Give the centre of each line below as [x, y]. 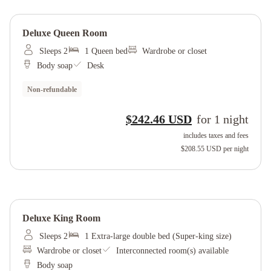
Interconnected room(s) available [172, 251]
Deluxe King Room [61, 218]
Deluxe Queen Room [65, 33]
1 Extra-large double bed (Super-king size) [158, 236]
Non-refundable [52, 90]
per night [236, 149]
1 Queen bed [106, 51]
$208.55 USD [201, 149]
